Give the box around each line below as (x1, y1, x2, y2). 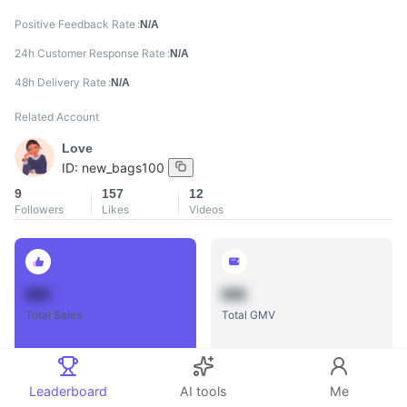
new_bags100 (82, 159, 164, 175)
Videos (189, 203, 223, 217)
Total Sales (25, 308, 82, 323)
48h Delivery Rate (15, 75, 106, 90)
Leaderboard (28, 382, 107, 399)
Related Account (15, 110, 99, 124)
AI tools (180, 382, 227, 399)
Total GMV (222, 308, 275, 323)
